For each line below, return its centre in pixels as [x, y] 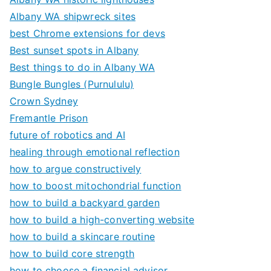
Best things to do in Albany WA [82, 67]
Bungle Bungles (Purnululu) [72, 84]
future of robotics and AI [67, 135]
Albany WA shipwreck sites [73, 16]
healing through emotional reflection [95, 152]
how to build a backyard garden [85, 202]
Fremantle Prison [49, 118]
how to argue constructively [76, 168]
